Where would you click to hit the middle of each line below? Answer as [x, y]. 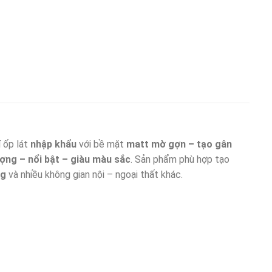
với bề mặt [101, 144]
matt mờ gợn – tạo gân [179, 144]
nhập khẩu [53, 144]
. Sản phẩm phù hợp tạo [180, 159]
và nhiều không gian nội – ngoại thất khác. [94, 174]
